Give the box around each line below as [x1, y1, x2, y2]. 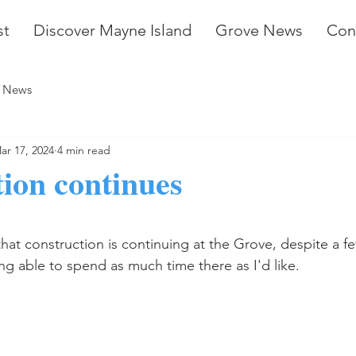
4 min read [57, 142, 110, 157]
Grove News [215, 21, 303, 40]
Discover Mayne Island [33, 21, 192, 40]
